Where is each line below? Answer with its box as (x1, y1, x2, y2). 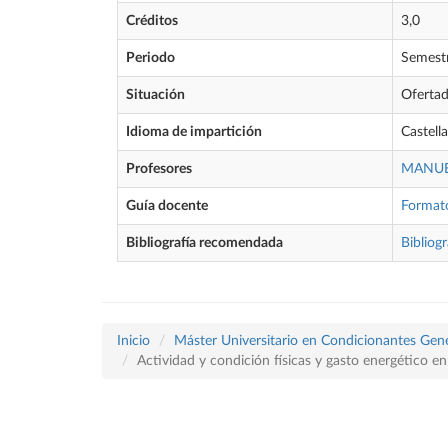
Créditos (126, 14, 178, 28)
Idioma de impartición (126, 125, 262, 139)
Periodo (126, 51, 175, 65)
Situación (126, 88, 185, 102)
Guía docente (126, 199, 208, 213)
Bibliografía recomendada (126, 236, 283, 250)
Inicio (117, 334, 150, 348)
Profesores (126, 162, 192, 176)
